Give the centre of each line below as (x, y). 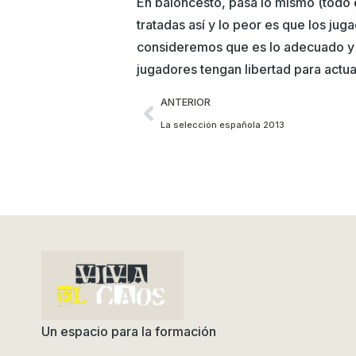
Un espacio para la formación (129, 331)
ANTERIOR (186, 102)
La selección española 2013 (222, 124)
